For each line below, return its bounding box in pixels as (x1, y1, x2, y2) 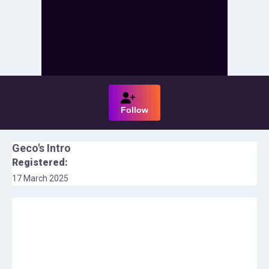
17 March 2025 (12, 174, 68, 183)
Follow (121, 105, 148, 115)
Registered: (12, 157, 68, 168)
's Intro (38, 142, 71, 154)
